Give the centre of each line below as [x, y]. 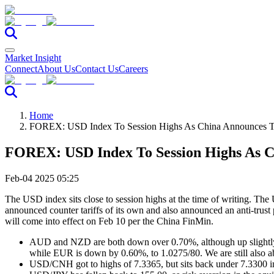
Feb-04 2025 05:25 [42, 178]
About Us [56, 69]
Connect [21, 69]
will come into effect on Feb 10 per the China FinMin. [110, 221]
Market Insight [33, 58]
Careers [133, 69]
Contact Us [97, 69]
